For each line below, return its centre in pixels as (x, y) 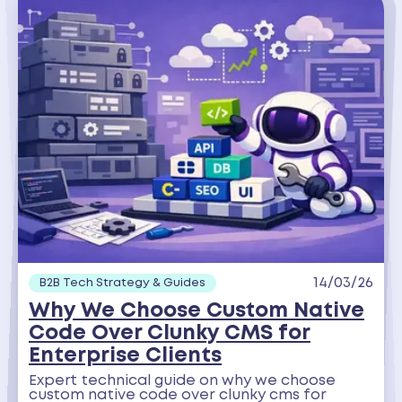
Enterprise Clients (125, 355)
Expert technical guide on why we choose (182, 381)
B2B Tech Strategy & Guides (122, 282)
